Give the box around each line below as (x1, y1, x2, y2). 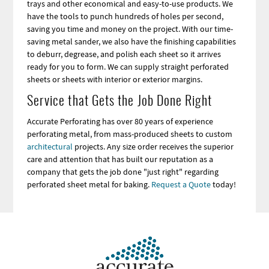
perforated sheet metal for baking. (26, 178, 151, 190)
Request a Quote (151, 178, 211, 190)
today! (210, 178, 236, 190)
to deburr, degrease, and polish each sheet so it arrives (26, 49, 221, 60)
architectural (26, 141, 73, 152)
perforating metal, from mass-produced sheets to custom (26, 128, 232, 139)
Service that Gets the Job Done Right (26, 95, 212, 108)
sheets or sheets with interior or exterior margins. (26, 74, 202, 85)
